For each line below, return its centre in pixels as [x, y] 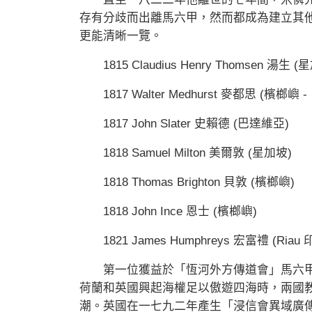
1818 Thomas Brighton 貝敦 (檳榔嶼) [187, 182]
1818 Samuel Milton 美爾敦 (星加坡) [186, 153]
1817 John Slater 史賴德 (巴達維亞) [184, 124]
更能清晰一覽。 [121, 36]
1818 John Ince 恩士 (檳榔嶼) [168, 212]
